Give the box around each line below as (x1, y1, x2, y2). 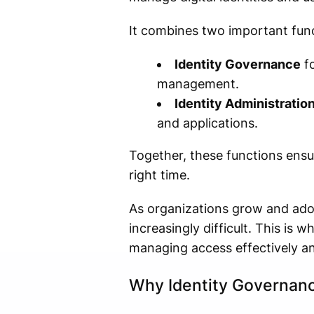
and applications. (156, 116, 258, 131)
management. (156, 76, 239, 92)
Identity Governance (174, 57, 301, 72)
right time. (128, 168, 190, 183)
